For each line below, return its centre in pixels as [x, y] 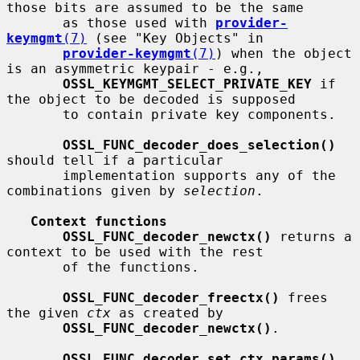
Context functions [99, 221]
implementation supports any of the [35, 175]
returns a [312, 236]
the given [47, 313]
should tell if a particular [115, 160]
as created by [167, 313]
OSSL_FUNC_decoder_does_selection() [199, 145]
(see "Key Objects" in [175, 38]
